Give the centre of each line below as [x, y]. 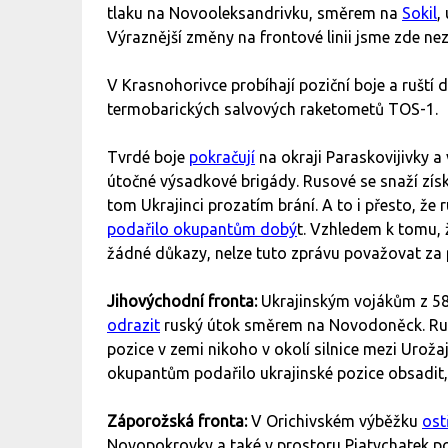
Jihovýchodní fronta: [184, 301]
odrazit [133, 325]
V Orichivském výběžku [336, 421]
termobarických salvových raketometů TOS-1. [272, 109]
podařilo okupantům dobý [202, 229]
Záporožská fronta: [179, 421]
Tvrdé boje [148, 157]
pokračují [222, 157]
